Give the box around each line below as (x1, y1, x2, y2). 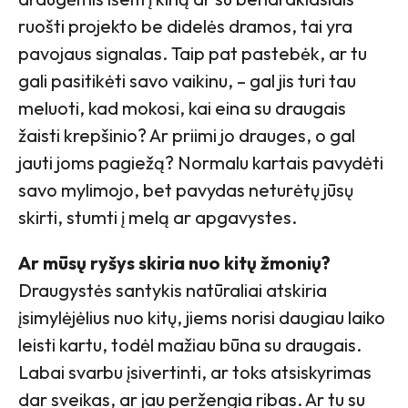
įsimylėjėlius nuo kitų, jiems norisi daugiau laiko (18, 305, 385, 329)
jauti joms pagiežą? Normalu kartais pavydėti (18, 150, 383, 174)
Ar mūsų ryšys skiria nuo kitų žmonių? (18, 250, 331, 274)
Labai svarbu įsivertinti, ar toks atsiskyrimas (18, 360, 372, 383)
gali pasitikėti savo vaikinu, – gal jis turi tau (18, 68, 356, 92)
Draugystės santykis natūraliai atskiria (18, 278, 327, 301)
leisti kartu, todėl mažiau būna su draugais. (18, 332, 362, 356)
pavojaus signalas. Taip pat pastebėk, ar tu (18, 41, 367, 65)
